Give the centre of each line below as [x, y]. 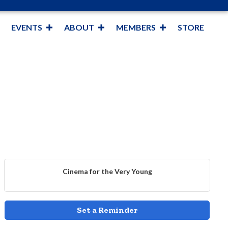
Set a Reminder [107, 210]
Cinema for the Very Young [107, 171]
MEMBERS [136, 27]
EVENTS [26, 27]
